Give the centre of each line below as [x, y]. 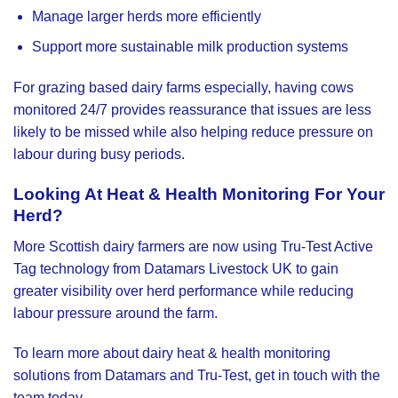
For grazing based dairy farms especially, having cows [183, 88]
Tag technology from [79, 268]
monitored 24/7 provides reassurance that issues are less [192, 110]
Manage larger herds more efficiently [146, 16]
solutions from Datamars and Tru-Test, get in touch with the [197, 376]
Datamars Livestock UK [218, 268]
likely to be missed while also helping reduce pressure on [193, 132]
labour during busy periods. [99, 155]
